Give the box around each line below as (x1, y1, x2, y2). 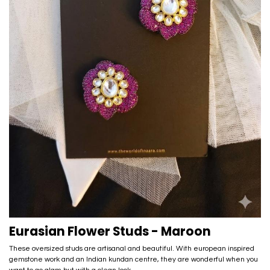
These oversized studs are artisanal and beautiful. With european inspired (9, 245, 254, 253)
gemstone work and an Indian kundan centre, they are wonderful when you (9, 256, 258, 264)
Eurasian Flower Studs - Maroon (9, 223, 211, 240)
